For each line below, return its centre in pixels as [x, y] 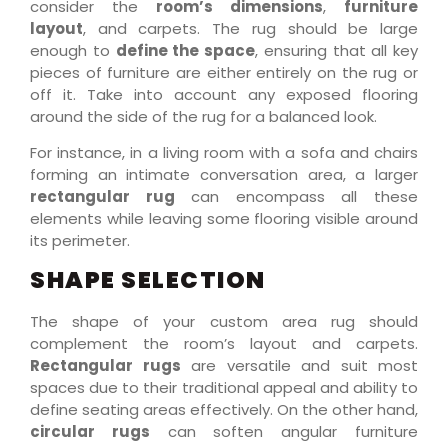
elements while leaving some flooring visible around [224, 219]
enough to [73, 50]
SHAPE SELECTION [148, 280]
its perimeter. [80, 241]
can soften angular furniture [284, 432]
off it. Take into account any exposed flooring [224, 94]
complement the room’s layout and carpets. [224, 344]
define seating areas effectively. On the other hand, [224, 410]
